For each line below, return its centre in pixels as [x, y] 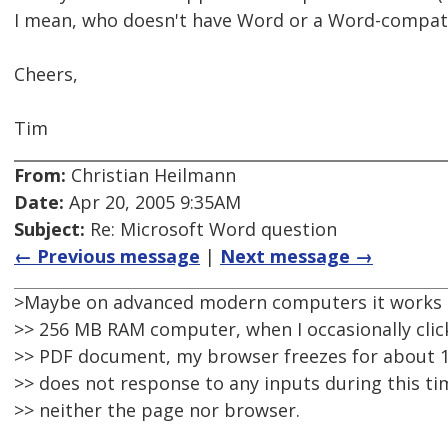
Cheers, [46, 74]
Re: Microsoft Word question [211, 229]
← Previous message [107, 256]
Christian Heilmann [151, 175]
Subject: [49, 229]
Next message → [296, 256]
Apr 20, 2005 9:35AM [152, 202]
